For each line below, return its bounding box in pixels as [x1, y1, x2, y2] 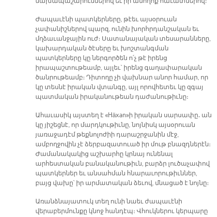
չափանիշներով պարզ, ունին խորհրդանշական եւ [35, 25, 199, 33]
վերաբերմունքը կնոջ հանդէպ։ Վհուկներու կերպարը [35, 207, 208, 216]
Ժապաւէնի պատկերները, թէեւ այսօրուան [35, 15, 177, 24]
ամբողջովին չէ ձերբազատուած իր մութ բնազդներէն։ [35, 140, 211, 149]
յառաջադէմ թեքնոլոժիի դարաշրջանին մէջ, [35, 131, 179, 139]
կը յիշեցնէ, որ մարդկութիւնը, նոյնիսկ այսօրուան [35, 121, 195, 129]
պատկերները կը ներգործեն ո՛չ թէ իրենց [35, 54, 167, 62]
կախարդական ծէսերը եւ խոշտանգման [35, 45, 169, 53]
